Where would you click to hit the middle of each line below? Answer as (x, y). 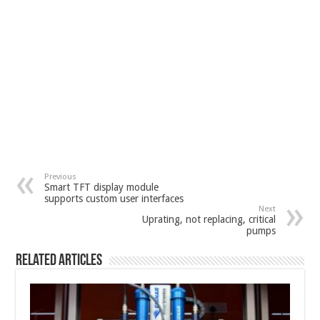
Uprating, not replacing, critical (209, 220)
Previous (61, 177)
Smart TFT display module (102, 187)
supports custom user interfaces (114, 199)
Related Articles (59, 261)
